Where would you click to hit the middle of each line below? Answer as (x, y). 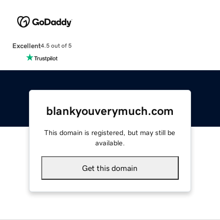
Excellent (26, 45)
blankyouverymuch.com (110, 111)
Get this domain (110, 168)
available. (110, 143)
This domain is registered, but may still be (110, 132)
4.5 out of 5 (56, 46)
